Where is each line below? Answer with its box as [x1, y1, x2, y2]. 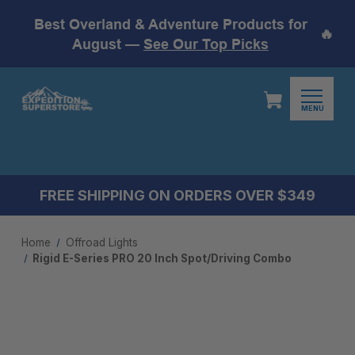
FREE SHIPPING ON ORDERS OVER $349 [40, 187, 315, 204]
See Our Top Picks [143, 35, 269, 52]
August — [72, 35, 143, 52]
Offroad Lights [65, 236, 138, 249]
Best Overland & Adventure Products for [33, 15, 307, 32]
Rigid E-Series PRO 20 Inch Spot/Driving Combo [32, 252, 292, 265]
